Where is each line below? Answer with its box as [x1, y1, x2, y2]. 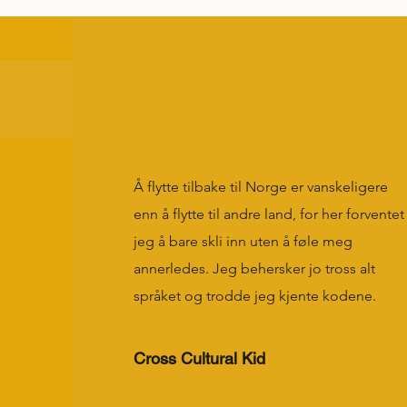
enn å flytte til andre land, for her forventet [133, 205, 404, 223]
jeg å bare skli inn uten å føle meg [133, 233, 352, 250]
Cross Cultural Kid [133, 349, 265, 368]
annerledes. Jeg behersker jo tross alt [133, 260, 375, 277]
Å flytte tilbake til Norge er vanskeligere [133, 178, 388, 195]
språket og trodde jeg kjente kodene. [133, 287, 376, 304]
